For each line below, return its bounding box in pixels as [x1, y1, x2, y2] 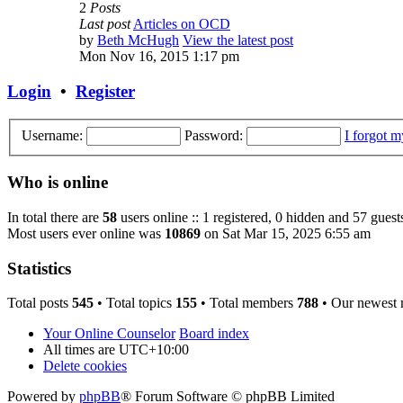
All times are [43, 342, 119, 358]
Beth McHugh [97, 32, 179, 49]
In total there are [7, 209, 103, 225]
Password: [184, 127, 243, 143]
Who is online [7, 173, 108, 193]
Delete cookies [43, 358, 127, 374]
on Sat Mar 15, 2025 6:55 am [201, 225, 371, 241]
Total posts [7, 295, 72, 311]
